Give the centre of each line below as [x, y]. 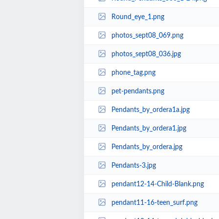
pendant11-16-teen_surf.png [154, 203]
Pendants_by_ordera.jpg [147, 147]
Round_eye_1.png [138, 17]
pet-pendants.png [138, 91]
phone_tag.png [133, 73]
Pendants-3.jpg [133, 165]
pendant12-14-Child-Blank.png [157, 184]
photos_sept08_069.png [147, 35]
